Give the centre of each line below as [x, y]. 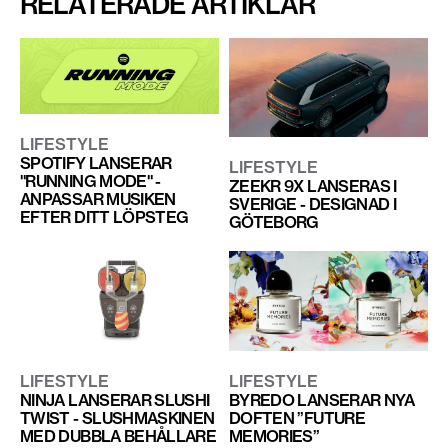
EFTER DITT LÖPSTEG [104, 216]
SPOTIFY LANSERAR [96, 162]
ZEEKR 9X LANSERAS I [312, 186]
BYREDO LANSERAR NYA [321, 399]
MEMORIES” [274, 435]
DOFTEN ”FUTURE [297, 417]
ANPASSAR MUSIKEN [98, 198]
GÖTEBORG [273, 222]
